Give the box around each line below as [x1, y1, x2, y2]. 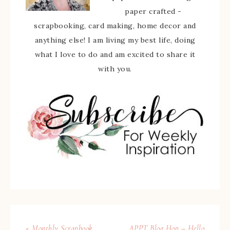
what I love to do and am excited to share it [34, 50, 196, 59]
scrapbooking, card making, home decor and [34, 21, 196, 30]
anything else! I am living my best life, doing [34, 35, 196, 45]
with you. [98, 64, 132, 73]
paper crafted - [125, 7, 182, 16]
